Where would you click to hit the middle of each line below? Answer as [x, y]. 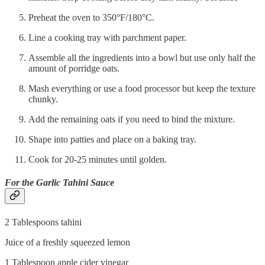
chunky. [43, 99]
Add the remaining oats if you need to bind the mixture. [132, 119]
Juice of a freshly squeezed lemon [67, 242]
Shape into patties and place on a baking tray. [112, 140]
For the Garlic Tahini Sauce [59, 183]
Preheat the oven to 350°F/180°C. [91, 18]
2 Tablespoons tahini [43, 222]
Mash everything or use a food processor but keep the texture [142, 89]
